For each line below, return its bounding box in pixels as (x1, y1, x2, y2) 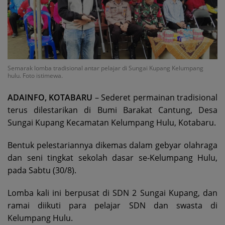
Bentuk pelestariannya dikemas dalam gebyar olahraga (8, 139, 217, 151)
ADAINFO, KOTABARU (8, 91, 93, 103)
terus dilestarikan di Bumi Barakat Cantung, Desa (8, 104, 217, 116)
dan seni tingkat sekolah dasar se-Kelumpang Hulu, (8, 152, 217, 163)
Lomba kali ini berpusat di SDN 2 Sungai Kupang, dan (8, 187, 217, 198)
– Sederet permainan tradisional (92, 91, 218, 103)
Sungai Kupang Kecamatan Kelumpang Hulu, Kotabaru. (8, 117, 216, 128)
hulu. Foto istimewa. (8, 71, 63, 80)
